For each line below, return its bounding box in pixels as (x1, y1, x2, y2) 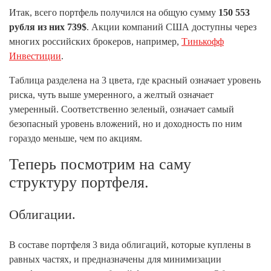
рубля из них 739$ (9, 22, 87, 32)
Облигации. (9, 207, 76, 222)
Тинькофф (181, 36, 224, 47)
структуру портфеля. (9, 174, 149, 191)
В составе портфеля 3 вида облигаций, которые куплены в (9, 240, 251, 250)
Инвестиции (9, 51, 61, 61)
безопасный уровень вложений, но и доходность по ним (9, 119, 242, 129)
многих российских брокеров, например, (9, 36, 181, 47)
